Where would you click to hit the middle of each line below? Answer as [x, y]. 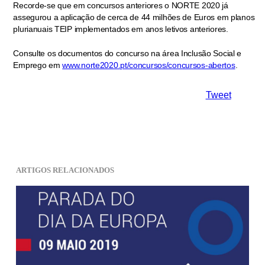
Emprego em [38, 65]
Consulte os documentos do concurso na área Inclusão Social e [127, 54]
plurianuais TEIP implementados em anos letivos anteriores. [121, 29]
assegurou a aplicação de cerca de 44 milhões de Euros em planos [134, 17]
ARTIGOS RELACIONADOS [65, 171]
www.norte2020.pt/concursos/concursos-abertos [149, 65]
